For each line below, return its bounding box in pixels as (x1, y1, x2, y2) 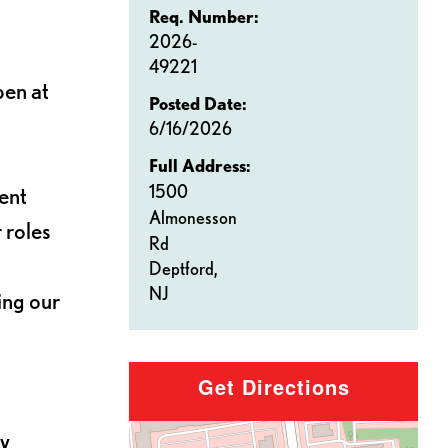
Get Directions (197, 372, 350, 402)
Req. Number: (149, 6, 259, 27)
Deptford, (149, 258, 221, 279)
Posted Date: (149, 93, 247, 114)
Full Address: (149, 155, 251, 176)
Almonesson (149, 207, 237, 228)
